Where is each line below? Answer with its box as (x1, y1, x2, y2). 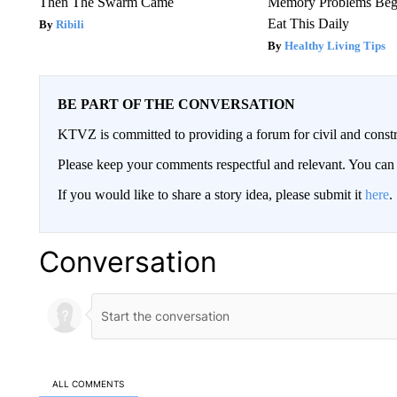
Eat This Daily (268, 15, 350, 31)
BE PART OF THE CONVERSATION (57, 96, 295, 112)
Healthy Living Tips (284, 38, 386, 52)
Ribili (55, 17, 84, 31)
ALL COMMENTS (52, 378, 125, 390)
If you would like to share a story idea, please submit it (57, 186, 365, 202)
